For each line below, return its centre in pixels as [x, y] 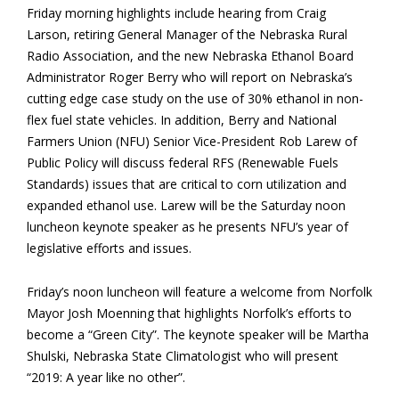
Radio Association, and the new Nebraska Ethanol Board [190, 56]
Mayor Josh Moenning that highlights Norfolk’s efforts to [189, 313]
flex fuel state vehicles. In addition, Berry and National [182, 120]
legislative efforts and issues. [109, 248]
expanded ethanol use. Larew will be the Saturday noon [186, 205]
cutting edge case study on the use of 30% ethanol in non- [195, 98]
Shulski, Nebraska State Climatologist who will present [183, 356]
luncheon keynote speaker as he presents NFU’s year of [187, 227]
